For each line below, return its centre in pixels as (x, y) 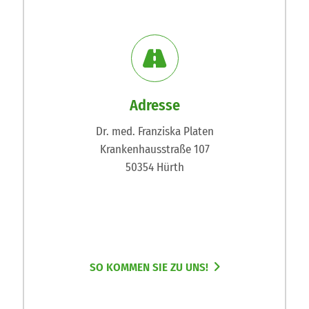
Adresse (154, 106)
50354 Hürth (154, 168)
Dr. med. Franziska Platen (154, 132)
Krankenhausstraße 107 (154, 150)
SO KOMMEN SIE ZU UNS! (149, 268)
